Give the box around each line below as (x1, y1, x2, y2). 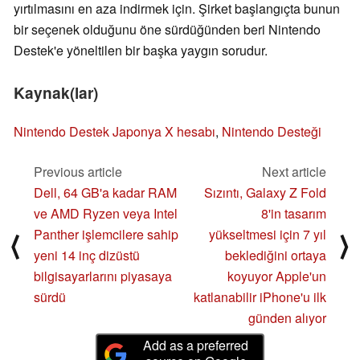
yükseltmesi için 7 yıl (209, 224, 326, 243)
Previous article (34, 162, 122, 181)
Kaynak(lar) (14, 81, 98, 104)
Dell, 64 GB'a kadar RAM (34, 182, 177, 202)
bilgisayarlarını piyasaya (34, 266, 172, 285)
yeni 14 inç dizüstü (34, 245, 140, 264)
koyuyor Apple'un (227, 266, 326, 285)
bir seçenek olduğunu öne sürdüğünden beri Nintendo (14, 20, 321, 39)
